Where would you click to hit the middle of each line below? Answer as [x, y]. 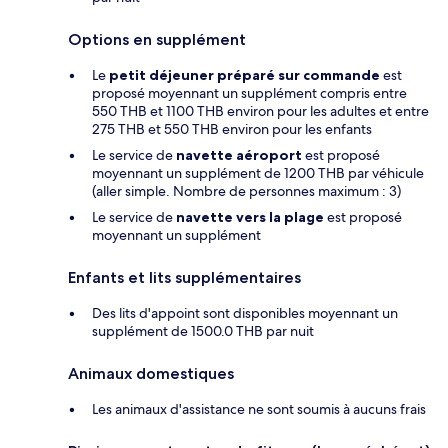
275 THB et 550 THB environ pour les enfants [232, 128]
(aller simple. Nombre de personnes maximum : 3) [246, 190]
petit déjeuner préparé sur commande [244, 74]
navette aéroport [239, 154]
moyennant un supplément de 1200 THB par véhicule [258, 172]
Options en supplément [157, 39]
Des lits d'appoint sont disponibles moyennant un [245, 312]
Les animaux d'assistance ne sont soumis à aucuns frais [259, 408]
